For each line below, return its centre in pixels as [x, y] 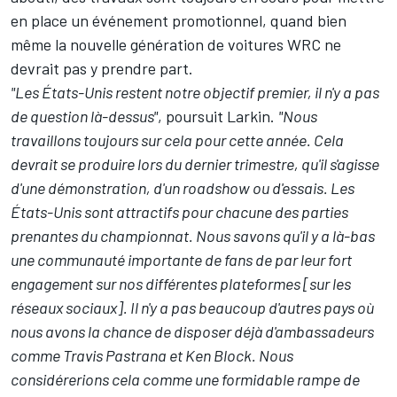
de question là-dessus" [84, 117]
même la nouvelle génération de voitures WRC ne [176, 45]
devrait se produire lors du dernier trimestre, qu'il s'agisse [195, 164]
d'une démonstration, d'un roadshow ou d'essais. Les [183, 188]
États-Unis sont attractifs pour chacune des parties [179, 212]
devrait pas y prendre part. [102, 69]
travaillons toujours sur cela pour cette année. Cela [177, 140]
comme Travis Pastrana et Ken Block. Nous [152, 356]
